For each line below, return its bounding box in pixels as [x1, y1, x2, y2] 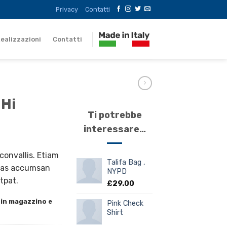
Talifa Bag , [107, 158, 145, 167]
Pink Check [107, 199, 143, 208]
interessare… [83, 123, 146, 135]
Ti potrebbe [87, 109, 142, 121]
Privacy [56, 5, 79, 13]
